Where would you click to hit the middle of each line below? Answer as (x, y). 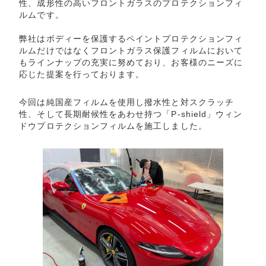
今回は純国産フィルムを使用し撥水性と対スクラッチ (126, 102)
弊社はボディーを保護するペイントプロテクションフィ (131, 38)
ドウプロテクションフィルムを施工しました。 (113, 126)
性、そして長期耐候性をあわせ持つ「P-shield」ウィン (131, 114)
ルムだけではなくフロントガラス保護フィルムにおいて (131, 50)
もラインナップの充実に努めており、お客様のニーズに (131, 62)
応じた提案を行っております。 (82, 74)
